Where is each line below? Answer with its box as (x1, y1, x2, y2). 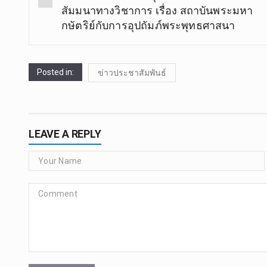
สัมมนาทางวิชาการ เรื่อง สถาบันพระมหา (61, 4, 253, 17)
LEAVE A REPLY (29, 127, 101, 140)
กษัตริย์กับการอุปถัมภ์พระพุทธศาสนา (61, 18, 235, 32)
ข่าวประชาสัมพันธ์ (98, 67, 166, 77)
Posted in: (37, 67, 74, 77)
